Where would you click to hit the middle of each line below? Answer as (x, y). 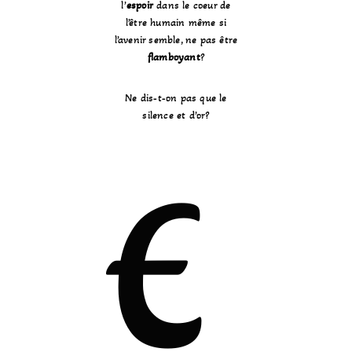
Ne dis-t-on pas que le (176, 98)
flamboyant (174, 57)
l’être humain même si (176, 23)
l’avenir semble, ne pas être (176, 40)
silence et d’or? (176, 115)
